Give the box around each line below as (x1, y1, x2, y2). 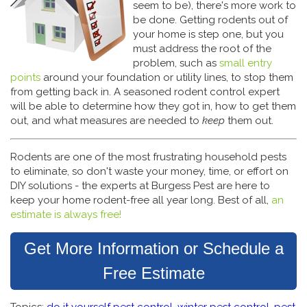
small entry (219, 57, 272, 69)
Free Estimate (102, 264, 205, 282)
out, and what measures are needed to (10, 114, 202, 127)
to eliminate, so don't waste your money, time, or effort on (10, 165, 288, 177)
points (10, 71, 40, 84)
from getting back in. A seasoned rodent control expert (10, 86, 280, 98)
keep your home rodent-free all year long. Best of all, (10, 194, 271, 206)
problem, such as (133, 57, 219, 69)
